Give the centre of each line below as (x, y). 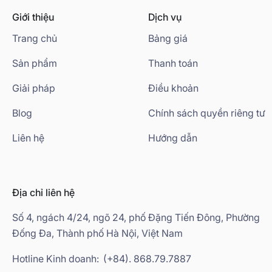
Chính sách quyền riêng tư (207, 113)
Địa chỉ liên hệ (43, 192)
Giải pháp (34, 88)
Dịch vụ (165, 17)
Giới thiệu (33, 17)
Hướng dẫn (173, 138)
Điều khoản (173, 88)
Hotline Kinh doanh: (56, 258)
